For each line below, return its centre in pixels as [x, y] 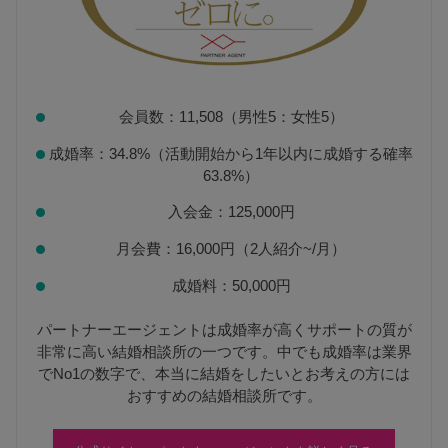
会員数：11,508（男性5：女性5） [231, 116]
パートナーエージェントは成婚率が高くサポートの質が [224, 329]
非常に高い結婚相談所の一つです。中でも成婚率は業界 [224, 351]
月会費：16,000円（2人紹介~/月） [231, 249]
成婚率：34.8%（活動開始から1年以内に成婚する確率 [231, 153]
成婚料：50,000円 [231, 285]
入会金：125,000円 [231, 212]
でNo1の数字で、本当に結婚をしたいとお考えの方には [224, 373]
